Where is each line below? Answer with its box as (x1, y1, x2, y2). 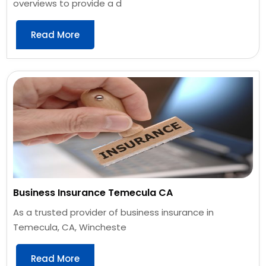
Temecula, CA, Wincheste (13, 220, 127, 233)
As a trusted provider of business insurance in (13, 205, 214, 218)
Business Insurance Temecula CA (13, 185, 173, 199)
